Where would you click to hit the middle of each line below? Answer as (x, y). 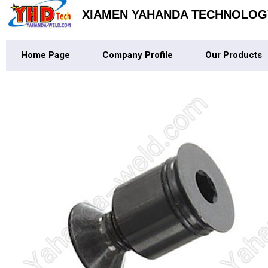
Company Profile (138, 55)
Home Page (45, 55)
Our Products (234, 55)
